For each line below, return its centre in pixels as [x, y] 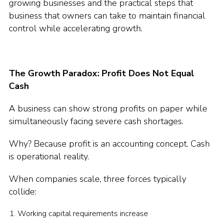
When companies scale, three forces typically [98, 179]
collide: [22, 192]
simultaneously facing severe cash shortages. [96, 121]
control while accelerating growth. [76, 28]
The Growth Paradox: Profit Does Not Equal [101, 73]
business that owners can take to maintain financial [107, 16]
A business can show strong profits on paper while [108, 109]
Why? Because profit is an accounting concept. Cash [109, 144]
